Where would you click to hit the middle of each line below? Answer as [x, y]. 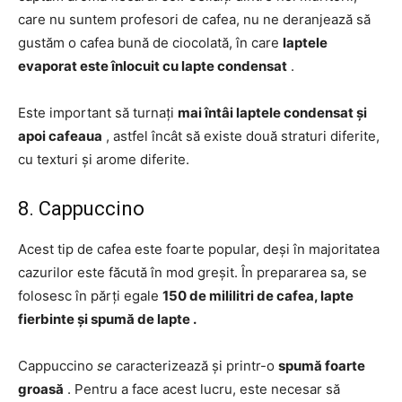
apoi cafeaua [60, 136]
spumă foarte [322, 366]
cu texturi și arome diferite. [104, 159]
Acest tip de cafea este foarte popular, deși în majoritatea [199, 249]
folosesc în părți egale [90, 296]
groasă [41, 389]
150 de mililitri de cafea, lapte [258, 296]
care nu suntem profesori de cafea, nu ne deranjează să [194, 19]
